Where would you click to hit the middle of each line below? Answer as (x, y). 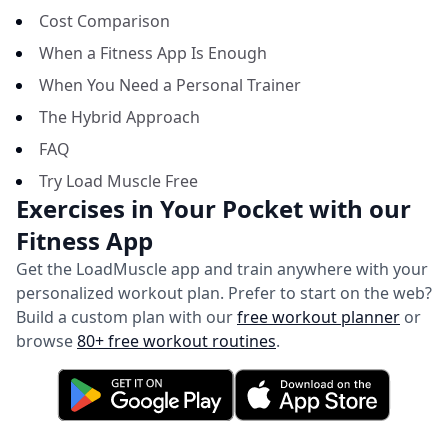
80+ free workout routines (176, 341)
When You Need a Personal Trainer (170, 85)
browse (44, 341)
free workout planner (318, 317)
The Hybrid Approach (119, 117)
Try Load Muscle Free (118, 181)
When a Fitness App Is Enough (153, 53)
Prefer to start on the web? (330, 293)
